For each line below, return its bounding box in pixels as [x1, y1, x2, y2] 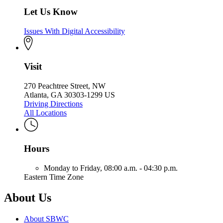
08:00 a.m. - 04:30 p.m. [104, 163, 178, 172]
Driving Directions [24, 100, 83, 109]
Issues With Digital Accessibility [24, 26, 125, 35]
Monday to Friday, [44, 163, 104, 172]
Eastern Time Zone [24, 172, 84, 181]
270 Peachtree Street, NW [24, 82, 106, 91]
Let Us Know [24, 6, 78, 17]
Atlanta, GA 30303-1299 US [24, 91, 115, 100]
